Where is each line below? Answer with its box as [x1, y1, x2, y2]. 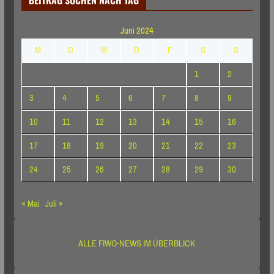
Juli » [45, 194, 63, 212]
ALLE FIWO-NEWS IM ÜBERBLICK [78, 234, 196, 252]
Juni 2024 [120, 21, 154, 39]
